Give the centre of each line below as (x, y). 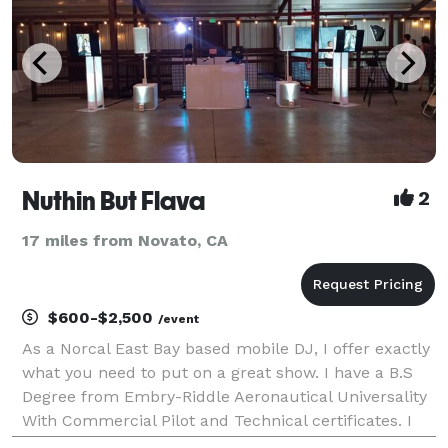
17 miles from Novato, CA (125, 240)
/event (178, 318)
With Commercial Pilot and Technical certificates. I (217, 420)
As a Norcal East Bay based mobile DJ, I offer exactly (226, 348)
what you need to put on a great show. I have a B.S (217, 372)
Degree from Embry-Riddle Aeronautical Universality (224, 396)
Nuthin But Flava (113, 200)
